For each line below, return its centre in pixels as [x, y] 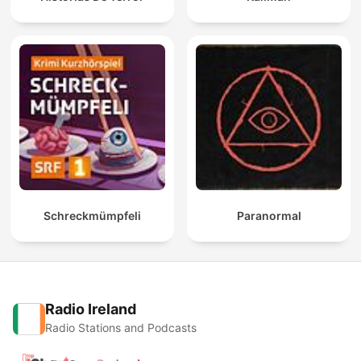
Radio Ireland [91, 309]
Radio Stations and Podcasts [121, 328]
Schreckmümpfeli [92, 216]
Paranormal [269, 216]
